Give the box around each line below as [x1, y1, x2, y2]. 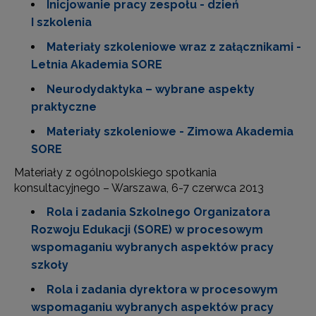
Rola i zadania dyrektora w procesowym [47, 283, 278, 296]
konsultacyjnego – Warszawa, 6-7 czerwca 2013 [14, 181, 264, 195]
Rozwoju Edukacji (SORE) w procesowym [31, 223, 263, 236]
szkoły [31, 258, 68, 272]
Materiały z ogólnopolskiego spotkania [14, 166, 217, 179]
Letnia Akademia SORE [31, 58, 162, 71]
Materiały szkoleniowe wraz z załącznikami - [47, 40, 301, 54]
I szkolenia [31, 16, 92, 29]
